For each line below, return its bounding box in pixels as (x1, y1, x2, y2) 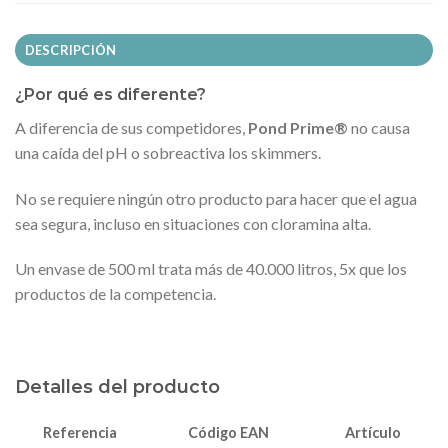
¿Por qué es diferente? (15, 84, 206, 104)
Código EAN (188, 423, 269, 441)
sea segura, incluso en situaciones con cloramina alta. (15, 213, 371, 233)
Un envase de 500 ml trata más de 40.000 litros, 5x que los (15, 259, 407, 279)
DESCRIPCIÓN (24, 41, 117, 58)
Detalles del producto (15, 375, 220, 398)
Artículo (344, 424, 401, 442)
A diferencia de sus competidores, (15, 117, 248, 137)
